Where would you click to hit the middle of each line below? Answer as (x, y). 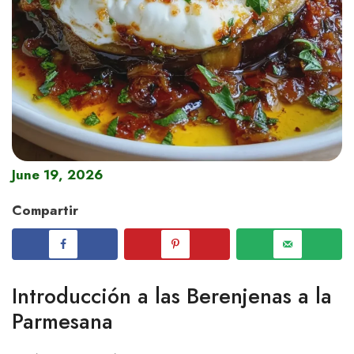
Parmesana (62, 322)
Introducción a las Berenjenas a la (172, 296)
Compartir (45, 210)
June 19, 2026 (58, 175)
